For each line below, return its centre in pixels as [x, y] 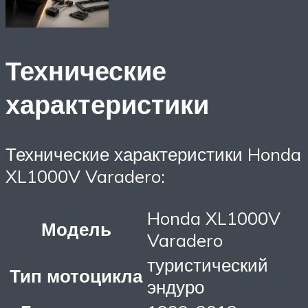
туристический [208, 264]
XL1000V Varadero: [85, 176]
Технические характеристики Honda [153, 154]
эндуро [176, 286]
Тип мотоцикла [76, 275]
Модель [76, 229]
